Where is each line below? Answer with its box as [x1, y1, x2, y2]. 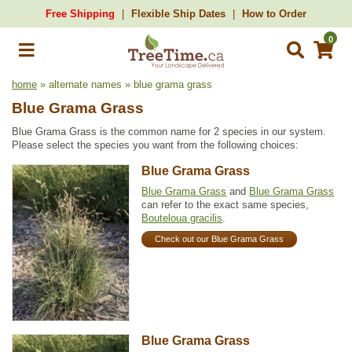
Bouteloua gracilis [141, 212, 223, 224]
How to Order [242, 8, 306, 20]
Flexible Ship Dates [131, 8, 225, 20]
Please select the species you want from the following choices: [12, 139, 299, 151]
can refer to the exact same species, [141, 199, 310, 211]
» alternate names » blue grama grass [37, 79, 212, 90]
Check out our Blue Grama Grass [155, 234, 284, 244]
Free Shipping [46, 8, 115, 20]
